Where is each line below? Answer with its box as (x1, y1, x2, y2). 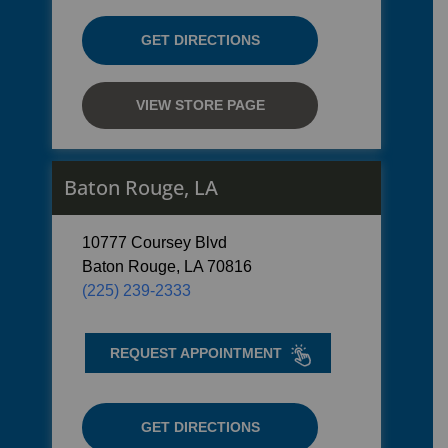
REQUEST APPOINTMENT (109, 344, 282, 361)
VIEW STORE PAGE (135, 97, 265, 113)
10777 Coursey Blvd (82, 234, 227, 251)
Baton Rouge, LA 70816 (82, 258, 252, 275)
